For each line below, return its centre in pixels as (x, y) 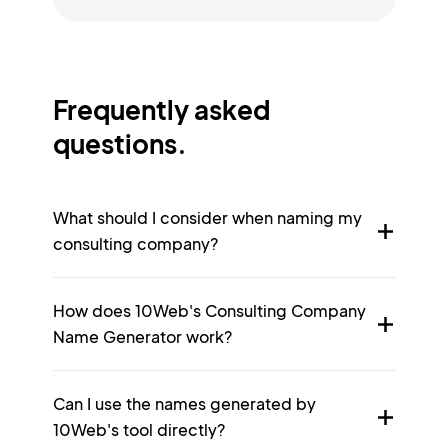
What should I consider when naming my (207, 217)
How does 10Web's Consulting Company (209, 310)
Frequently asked (161, 109)
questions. (119, 143)
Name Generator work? (142, 336)
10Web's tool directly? (138, 429)
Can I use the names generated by (184, 403)
